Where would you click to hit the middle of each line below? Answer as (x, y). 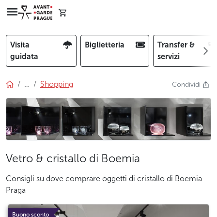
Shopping (57, 84)
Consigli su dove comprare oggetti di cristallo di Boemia (104, 178)
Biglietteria (105, 45)
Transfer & (176, 45)
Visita (20, 45)
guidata (24, 56)
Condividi (187, 85)
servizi (169, 56)
